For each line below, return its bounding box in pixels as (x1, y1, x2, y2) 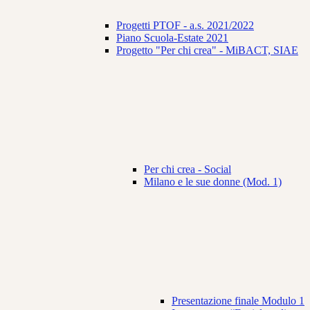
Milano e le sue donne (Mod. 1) (144, 176, 282, 188)
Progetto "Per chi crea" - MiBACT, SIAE (116, 44, 298, 57)
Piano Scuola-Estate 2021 (116, 32, 228, 44)
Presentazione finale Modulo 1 (172, 295, 304, 307)
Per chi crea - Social (144, 163, 231, 176)
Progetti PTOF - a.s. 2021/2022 (116, 19, 254, 32)
